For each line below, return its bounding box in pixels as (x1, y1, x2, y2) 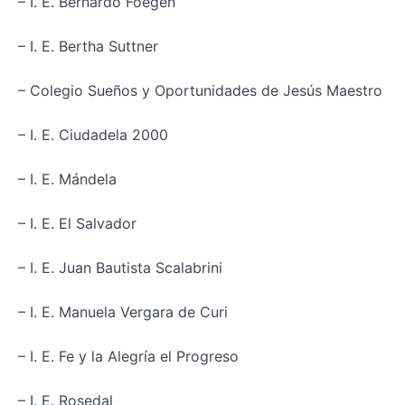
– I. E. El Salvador (18, 213, 137, 232)
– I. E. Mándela (18, 169, 117, 188)
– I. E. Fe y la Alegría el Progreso (18, 346, 239, 365)
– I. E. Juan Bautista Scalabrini (18, 258, 222, 277)
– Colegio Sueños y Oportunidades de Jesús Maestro (18, 80, 382, 99)
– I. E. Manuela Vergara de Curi (18, 302, 228, 321)
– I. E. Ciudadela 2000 (18, 125, 168, 144)
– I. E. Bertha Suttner (18, 36, 158, 55)
